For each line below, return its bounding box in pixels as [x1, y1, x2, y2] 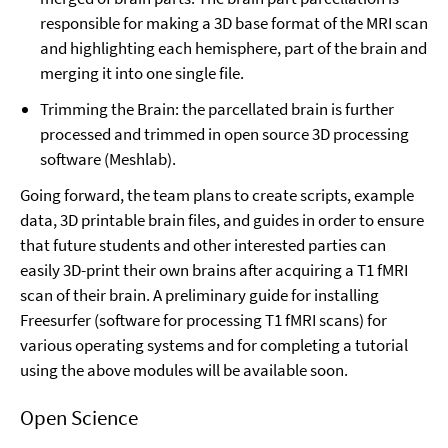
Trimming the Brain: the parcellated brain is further [40, 97, 394, 120]
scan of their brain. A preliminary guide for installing [20, 283, 379, 306]
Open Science [20, 403, 138, 431]
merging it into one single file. [40, 61, 244, 84]
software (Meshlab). [40, 147, 176, 170]
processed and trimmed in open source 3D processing [40, 122, 409, 145]
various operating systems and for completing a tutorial [20, 333, 408, 356]
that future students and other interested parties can [20, 233, 386, 256]
